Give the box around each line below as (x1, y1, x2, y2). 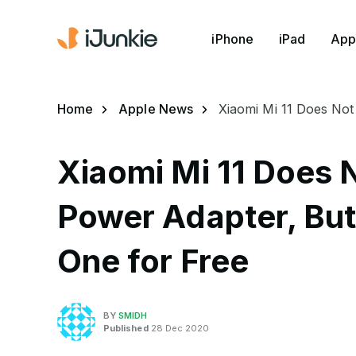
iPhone (211, 30, 253, 47)
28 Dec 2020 (148, 322, 210, 334)
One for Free (57, 242, 249, 281)
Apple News (118, 101, 193, 117)
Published (103, 322, 149, 334)
